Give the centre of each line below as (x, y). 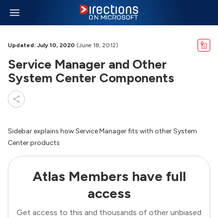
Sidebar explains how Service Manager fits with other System (102, 131)
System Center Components (91, 78)
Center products (34, 143)
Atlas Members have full (109, 176)
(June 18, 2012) (97, 45)
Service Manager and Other (87, 64)
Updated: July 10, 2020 (41, 45)
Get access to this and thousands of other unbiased (109, 212)
